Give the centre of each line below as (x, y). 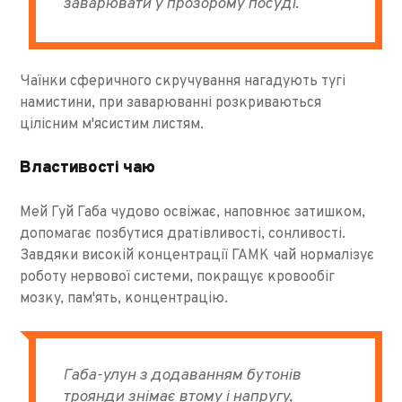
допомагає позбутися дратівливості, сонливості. (183, 234)
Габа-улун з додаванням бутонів (182, 375)
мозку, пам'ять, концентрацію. (124, 298)
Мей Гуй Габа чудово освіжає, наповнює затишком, (193, 212)
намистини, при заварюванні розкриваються (171, 103)
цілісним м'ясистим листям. (112, 124)
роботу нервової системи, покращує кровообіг (178, 277)
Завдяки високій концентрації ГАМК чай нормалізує (197, 255)
